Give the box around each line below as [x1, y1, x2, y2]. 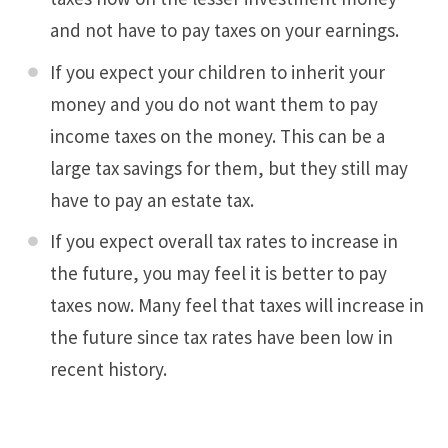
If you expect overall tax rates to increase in [50, 229, 398, 254]
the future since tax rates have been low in [50, 325, 393, 350]
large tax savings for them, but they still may [50, 155, 408, 180]
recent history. [50, 357, 167, 382]
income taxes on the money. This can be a [50, 123, 385, 148]
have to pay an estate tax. [50, 187, 254, 212]
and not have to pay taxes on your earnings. [50, 18, 399, 43]
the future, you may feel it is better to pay [50, 261, 387, 286]
